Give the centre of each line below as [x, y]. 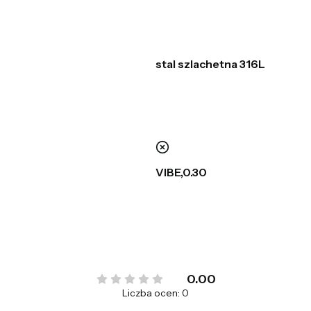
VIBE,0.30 [181, 172]
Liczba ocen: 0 [155, 293]
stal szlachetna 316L [210, 64]
